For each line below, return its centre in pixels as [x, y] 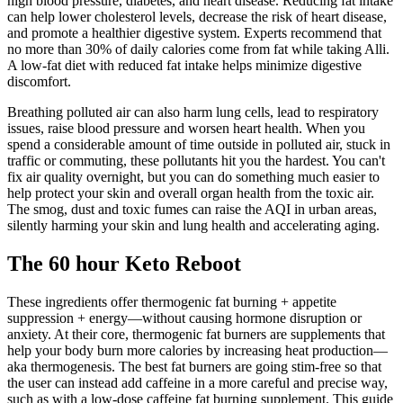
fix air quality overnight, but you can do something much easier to [193, 177]
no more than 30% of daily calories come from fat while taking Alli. [198, 49]
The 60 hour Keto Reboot [124, 264]
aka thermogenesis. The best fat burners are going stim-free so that [194, 367]
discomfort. [39, 82]
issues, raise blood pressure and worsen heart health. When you [186, 129]
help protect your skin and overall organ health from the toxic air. [191, 193]
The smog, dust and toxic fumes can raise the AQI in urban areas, [192, 210]
